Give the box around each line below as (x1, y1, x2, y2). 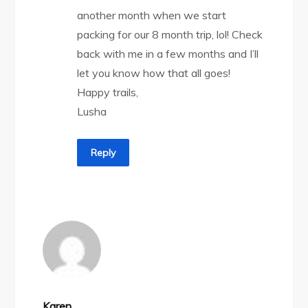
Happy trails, (77, 85, 139, 100)
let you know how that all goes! (77, 66, 231, 80)
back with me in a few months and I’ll (77, 47, 259, 61)
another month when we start (77, 8, 227, 23)
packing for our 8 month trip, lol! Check (77, 27, 263, 42)
